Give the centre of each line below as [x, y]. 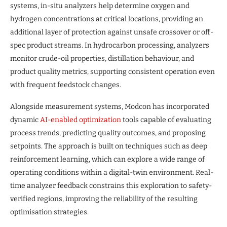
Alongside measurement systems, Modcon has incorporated [110, 106]
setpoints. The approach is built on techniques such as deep [109, 146]
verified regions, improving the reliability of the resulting [104, 199]
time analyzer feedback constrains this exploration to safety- [111, 185]
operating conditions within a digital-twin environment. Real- [112, 172]
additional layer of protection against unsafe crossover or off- [112, 32]
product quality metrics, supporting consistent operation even [112, 71]
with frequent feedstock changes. [66, 85]
